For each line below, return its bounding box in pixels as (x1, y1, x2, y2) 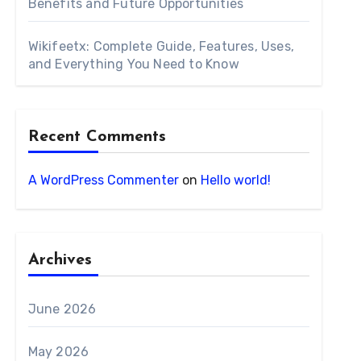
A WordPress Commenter (27, 172, 179, 188)
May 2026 (27, 344, 89, 359)
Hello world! (200, 172, 271, 188)
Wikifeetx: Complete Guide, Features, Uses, (27, 39, 295, 54)
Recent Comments (27, 129, 166, 145)
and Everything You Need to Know (27, 56, 239, 72)
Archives (27, 252, 92, 268)
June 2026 (27, 301, 97, 317)
